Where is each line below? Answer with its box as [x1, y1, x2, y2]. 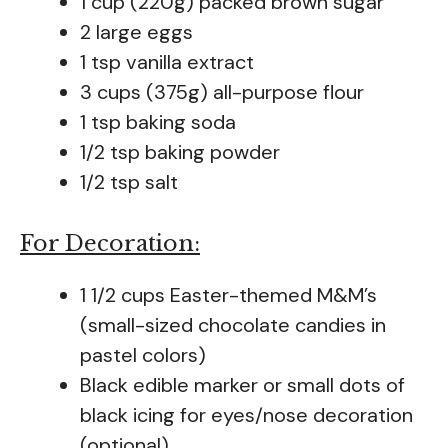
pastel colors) [80, 341, 206, 368]
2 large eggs [80, 18, 193, 45]
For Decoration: [20, 229, 200, 257]
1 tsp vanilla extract [80, 48, 254, 75]
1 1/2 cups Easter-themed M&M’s [80, 281, 377, 308]
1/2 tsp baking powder [80, 138, 280, 165]
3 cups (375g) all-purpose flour [80, 78, 364, 105]
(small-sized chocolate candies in [80, 311, 386, 338]
